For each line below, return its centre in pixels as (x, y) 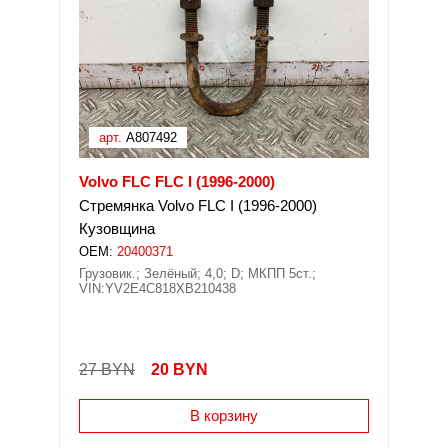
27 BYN (107, 369)
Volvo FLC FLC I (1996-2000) (177, 181)
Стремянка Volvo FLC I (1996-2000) (198, 205)
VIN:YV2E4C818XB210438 (157, 288)
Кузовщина (117, 228)
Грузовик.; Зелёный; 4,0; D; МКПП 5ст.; (197, 273)
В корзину (224, 415)
